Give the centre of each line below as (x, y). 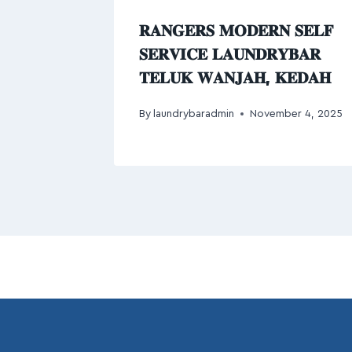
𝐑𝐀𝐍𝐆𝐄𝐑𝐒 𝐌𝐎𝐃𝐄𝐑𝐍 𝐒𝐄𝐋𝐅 (236, 31)
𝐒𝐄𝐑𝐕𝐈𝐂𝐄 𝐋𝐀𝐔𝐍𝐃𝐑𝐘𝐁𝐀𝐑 (230, 55)
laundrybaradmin (194, 114)
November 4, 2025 (297, 114)
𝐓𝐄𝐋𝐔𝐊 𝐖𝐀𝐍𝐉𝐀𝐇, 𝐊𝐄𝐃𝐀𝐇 (235, 79)
